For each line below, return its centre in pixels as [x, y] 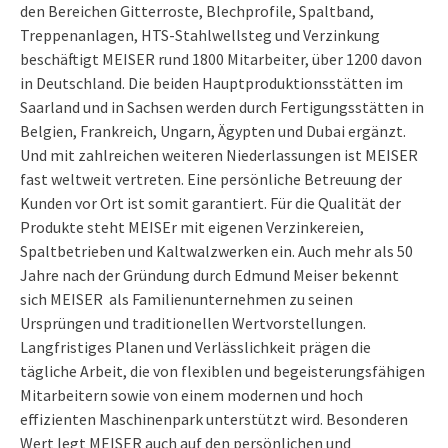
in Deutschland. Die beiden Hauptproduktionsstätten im [211, 82]
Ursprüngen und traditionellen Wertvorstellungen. [193, 322]
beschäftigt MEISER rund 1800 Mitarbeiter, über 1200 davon [221, 58]
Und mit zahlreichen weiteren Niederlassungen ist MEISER [219, 154]
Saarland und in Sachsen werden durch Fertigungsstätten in [222, 106]
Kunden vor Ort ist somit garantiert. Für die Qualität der [210, 202]
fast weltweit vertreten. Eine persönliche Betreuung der [211, 178]
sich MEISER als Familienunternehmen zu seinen [186, 298]
